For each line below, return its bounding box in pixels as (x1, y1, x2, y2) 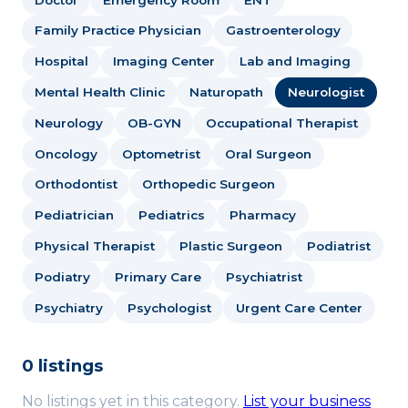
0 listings (22, 354, 103, 376)
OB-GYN (127, 115, 181, 130)
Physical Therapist (34, 238, 155, 253)
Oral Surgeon (224, 146, 311, 161)
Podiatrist (306, 238, 371, 253)
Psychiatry (34, 300, 103, 315)
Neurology (34, 115, 103, 130)
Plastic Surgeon (178, 238, 282, 253)
